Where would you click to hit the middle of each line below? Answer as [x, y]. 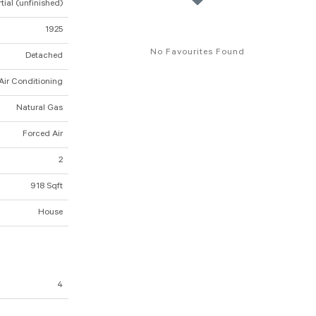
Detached [44, 57]
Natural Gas [39, 109]
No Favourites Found [197, 53]
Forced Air [43, 135]
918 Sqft [47, 187]
